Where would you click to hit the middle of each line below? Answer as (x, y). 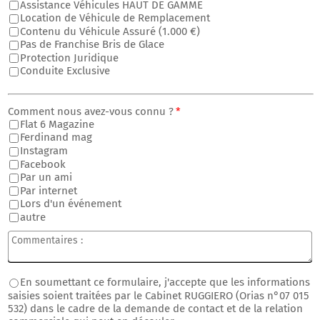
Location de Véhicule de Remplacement (115, 18)
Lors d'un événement (71, 204)
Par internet (49, 190)
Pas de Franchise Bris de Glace (92, 45)
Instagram (44, 150)
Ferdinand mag (56, 137)
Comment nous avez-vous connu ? (91, 111)
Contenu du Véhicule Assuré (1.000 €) (110, 31)
